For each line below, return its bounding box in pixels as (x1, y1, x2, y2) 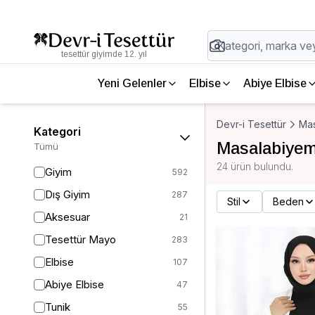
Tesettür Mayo (45, 233, 116, 246)
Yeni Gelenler (97, 77, 167, 89)
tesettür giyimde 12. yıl (61, 49, 147, 59)
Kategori (34, 124, 81, 139)
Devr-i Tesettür (217, 118, 286, 130)
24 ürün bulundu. (217, 160, 293, 172)
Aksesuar (45, 210, 90, 224)
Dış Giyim (45, 188, 90, 201)
